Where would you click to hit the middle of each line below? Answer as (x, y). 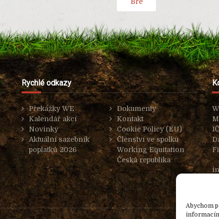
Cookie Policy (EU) (149, 129)
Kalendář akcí (53, 119)
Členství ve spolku (148, 139)
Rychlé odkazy (46, 83)
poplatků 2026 (53, 149)
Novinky (44, 129)
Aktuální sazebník (59, 139)
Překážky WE (52, 108)
